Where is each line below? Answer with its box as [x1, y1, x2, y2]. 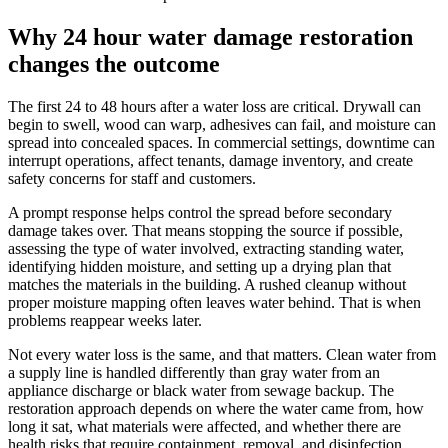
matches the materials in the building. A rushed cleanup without [8, 275, 406, 293]
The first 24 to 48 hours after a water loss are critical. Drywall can [8, 97, 421, 115]
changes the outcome [8, 50, 220, 77]
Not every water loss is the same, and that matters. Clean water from [8, 345, 436, 363]
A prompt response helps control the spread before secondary [8, 203, 392, 221]
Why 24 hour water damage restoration [8, 23, 413, 50]
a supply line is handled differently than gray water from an [8, 363, 380, 381]
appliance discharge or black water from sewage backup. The [8, 381, 394, 399]
